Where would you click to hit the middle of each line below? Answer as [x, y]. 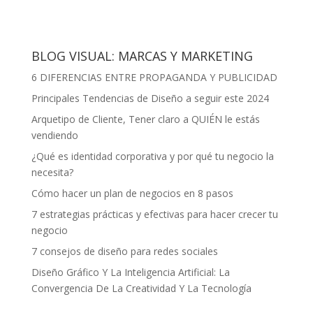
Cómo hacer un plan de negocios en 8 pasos [132, 194]
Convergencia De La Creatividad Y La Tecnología [141, 289]
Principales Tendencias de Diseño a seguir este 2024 [150, 99]
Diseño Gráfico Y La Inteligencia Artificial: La [130, 272]
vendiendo [54, 136]
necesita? [52, 173]
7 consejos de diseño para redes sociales [124, 252]
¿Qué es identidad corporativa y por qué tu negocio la [152, 156]
